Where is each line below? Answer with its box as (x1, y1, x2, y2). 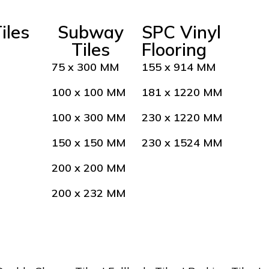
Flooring (142, 38, 207, 60)
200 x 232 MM (52, 186, 126, 200)
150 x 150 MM (52, 135, 126, 150)
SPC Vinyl (142, 20, 222, 43)
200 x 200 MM (52, 160, 126, 175)
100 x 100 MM (52, 85, 126, 99)
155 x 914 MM (142, 59, 216, 74)
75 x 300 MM (52, 59, 119, 74)
